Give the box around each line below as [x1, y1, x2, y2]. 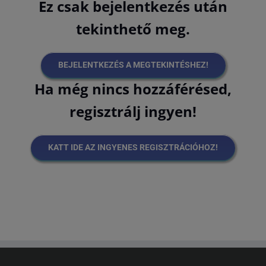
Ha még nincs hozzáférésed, [34, 78, 232, 99]
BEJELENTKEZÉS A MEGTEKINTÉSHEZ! [58, 59, 208, 69]
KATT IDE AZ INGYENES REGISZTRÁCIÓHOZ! [48, 142, 218, 152]
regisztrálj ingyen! [69, 101, 197, 121]
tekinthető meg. [76, 18, 190, 39]
